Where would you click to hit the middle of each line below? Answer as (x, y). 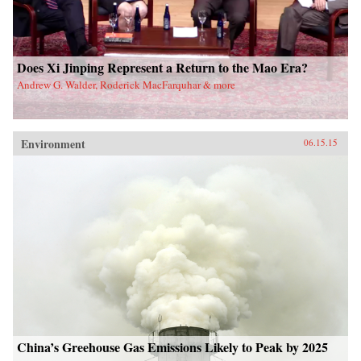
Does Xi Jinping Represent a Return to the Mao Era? (162, 68)
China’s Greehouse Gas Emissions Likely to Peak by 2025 (172, 347)
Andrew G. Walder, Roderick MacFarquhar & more (126, 85)
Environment (53, 144)
